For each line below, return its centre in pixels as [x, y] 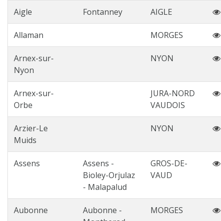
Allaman [29, 35]
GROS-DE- [169, 163]
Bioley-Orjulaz [109, 175]
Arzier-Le [31, 128]
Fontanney [103, 12]
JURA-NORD [173, 93]
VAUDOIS [168, 105]
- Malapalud [105, 187]
